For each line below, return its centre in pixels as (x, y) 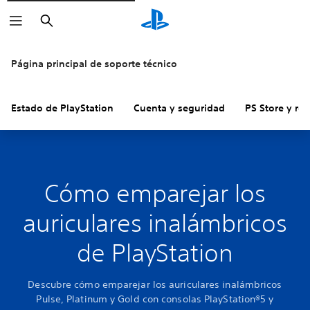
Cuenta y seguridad (179, 108)
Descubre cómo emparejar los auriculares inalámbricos (155, 284)
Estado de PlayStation (62, 108)
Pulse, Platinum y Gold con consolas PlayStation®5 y (155, 299)
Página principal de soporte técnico (94, 64)
